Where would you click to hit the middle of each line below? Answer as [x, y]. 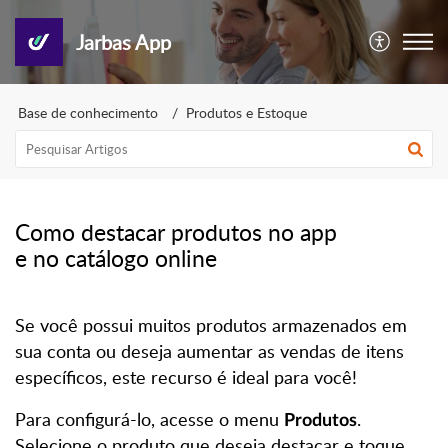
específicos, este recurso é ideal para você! [186, 377]
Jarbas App [123, 42]
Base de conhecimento [88, 112]
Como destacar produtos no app [176, 232]
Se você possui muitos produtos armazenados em [211, 325]
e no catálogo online [116, 258]
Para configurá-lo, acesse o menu [149, 419]
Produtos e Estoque [246, 112]
